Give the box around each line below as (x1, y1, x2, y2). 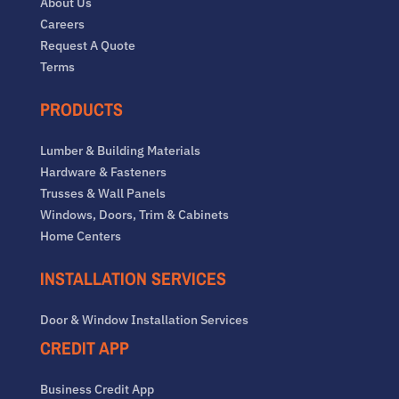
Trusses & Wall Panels (39, 185, 166, 202)
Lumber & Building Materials (39, 142, 200, 159)
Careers (39, 16, 85, 33)
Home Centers (39, 228, 121, 245)
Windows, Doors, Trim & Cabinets (39, 207, 229, 224)
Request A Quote (39, 37, 135, 54)
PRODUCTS (39, 97, 123, 122)
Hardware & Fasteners (39, 164, 167, 181)
